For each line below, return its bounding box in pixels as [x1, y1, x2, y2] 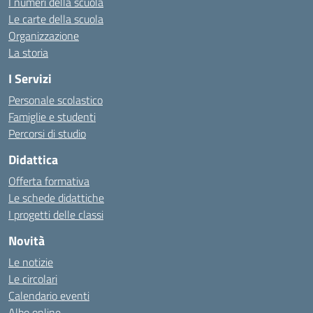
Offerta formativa [8, 173, 89, 189]
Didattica [8, 150, 58, 169]
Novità [8, 231, 45, 250]
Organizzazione [8, 27, 79, 44]
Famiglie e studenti [8, 108, 96, 125]
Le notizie [8, 254, 53, 270]
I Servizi [8, 69, 52, 88]
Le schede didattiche [8, 189, 104, 206]
